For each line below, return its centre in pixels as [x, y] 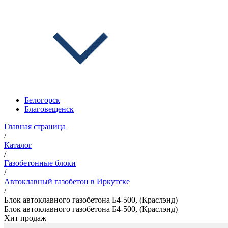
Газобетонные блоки [40, 163]
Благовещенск [49, 109]
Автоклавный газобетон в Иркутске [67, 181]
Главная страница [35, 126]
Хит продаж [25, 218]
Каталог [18, 145]
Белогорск [42, 100]
